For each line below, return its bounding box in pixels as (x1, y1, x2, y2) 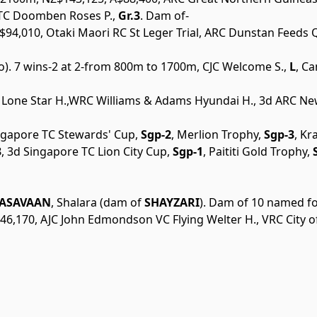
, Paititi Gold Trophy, (203, 144, 310, 160)
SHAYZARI (142, 195, 200, 211)
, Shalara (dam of (51, 195, 142, 211)
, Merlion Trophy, (171, 127, 261, 143)
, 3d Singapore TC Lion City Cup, (1, 144, 170, 160)
